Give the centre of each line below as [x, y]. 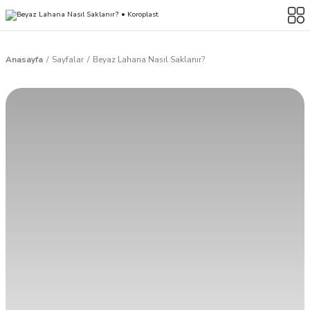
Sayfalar [68, 60]
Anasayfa [24, 60]
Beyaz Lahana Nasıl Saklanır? [149, 60]
